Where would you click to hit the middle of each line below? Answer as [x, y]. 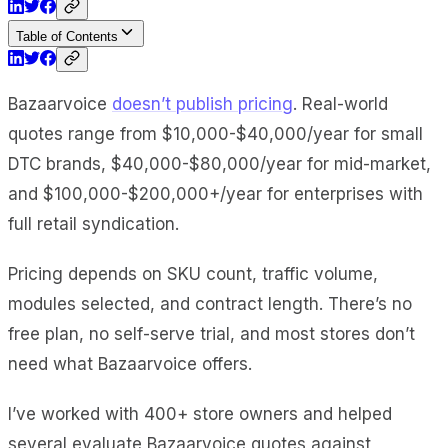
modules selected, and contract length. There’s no [210, 303]
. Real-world [340, 103]
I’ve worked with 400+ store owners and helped [200, 413]
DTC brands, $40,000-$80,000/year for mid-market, [219, 163]
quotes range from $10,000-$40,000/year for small [215, 133]
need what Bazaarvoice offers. [130, 363]
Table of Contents [67, 36]
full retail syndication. [93, 223]
